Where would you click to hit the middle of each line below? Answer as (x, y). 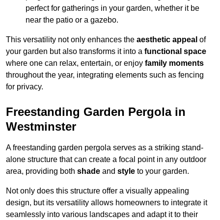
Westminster (41, 127)
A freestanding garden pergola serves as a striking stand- (105, 148)
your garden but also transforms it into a (75, 52)
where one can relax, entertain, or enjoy (75, 63)
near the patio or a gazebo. (72, 20)
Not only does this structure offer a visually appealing (97, 191)
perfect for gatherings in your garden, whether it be (112, 8)
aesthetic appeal (167, 40)
